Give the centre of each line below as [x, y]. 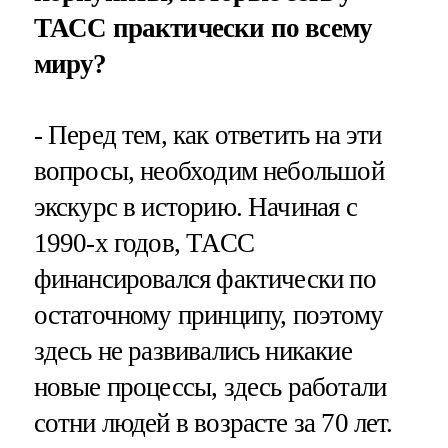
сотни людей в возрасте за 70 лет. [213, 422]
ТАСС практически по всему [203, 27]
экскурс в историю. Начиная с [195, 206]
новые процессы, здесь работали [210, 386]
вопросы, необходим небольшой [208, 170]
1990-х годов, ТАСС [143, 242]
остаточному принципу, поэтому [208, 314]
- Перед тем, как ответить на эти [207, 134]
